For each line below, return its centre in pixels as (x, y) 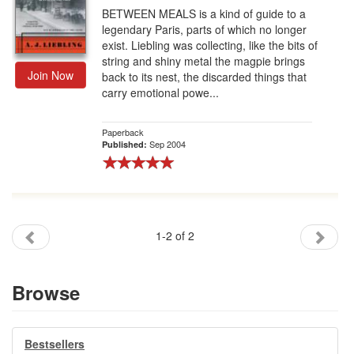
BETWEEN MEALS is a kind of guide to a (204, 13)
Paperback (123, 132)
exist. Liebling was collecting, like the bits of (210, 45)
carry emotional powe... (160, 92)
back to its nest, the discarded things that (204, 77)
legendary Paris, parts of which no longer (204, 29)
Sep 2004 (168, 144)
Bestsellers (55, 344)
